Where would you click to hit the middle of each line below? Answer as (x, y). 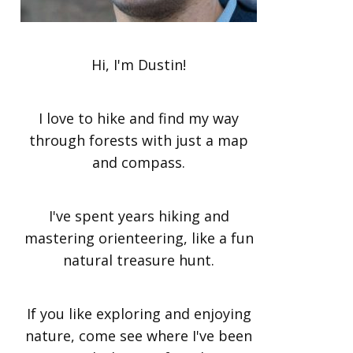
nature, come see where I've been (139, 336)
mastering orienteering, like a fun (139, 238)
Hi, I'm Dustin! (139, 65)
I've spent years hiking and (139, 216)
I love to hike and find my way (139, 118)
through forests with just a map (139, 140)
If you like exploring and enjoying (139, 314)
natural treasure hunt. (139, 260)
